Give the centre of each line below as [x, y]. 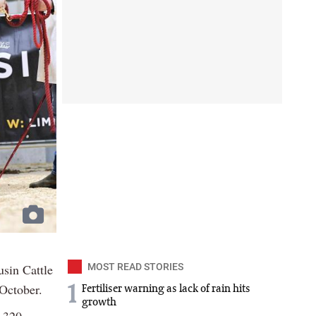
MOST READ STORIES [135, 266]
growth [99, 302]
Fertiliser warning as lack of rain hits [166, 289]
